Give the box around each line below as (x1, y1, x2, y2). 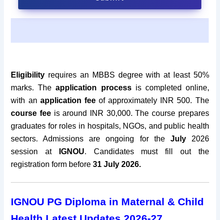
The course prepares (135, 109, 209, 117)
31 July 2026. (93, 160, 141, 168)
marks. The (11, 83, 56, 92)
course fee (11, 109, 52, 117)
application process (55, 83, 132, 92)
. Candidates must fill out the (84, 147, 209, 156)
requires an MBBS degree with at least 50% (45, 70, 209, 79)
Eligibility (11, 70, 45, 79)
